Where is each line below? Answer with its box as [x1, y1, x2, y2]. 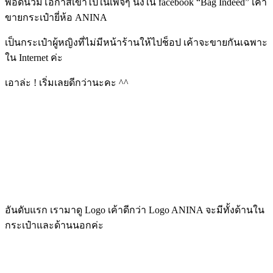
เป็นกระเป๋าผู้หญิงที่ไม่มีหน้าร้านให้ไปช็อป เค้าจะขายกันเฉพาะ [5, 37, 268, 48]
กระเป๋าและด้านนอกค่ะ [5, 220, 104, 231]
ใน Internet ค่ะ [5, 52, 63, 63]
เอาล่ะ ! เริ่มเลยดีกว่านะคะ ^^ [5, 77, 129, 88]
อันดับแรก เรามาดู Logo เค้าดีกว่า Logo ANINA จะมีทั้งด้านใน [5, 205, 264, 216]
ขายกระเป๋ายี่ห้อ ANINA [5, 12, 110, 23]
